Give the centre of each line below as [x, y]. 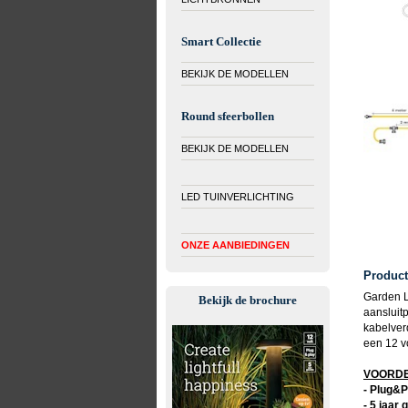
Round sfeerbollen [228, 116]
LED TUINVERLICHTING [238, 197]
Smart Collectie [221, 41]
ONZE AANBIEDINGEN [235, 245]
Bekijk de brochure [248, 300]
